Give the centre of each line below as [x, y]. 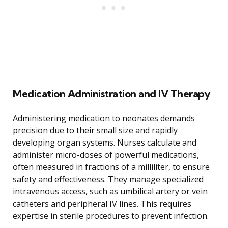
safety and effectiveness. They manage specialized [108, 179]
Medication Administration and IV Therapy [111, 94]
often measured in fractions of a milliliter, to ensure [111, 167]
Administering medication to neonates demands [104, 118]
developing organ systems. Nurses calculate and [105, 143]
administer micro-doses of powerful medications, [106, 155]
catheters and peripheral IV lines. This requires [102, 204]
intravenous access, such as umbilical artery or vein [110, 192]
